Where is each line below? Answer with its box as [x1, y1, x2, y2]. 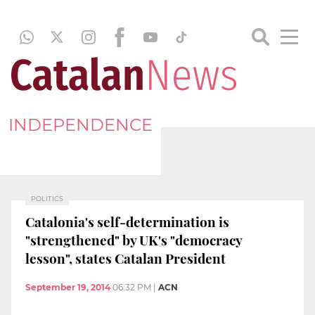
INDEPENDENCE [8, 114, 153, 135]
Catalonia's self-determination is [25, 212, 229, 231]
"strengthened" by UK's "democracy [25, 230, 243, 249]
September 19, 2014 [25, 282, 110, 293]
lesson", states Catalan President [25, 248, 226, 267]
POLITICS [31, 195, 63, 202]
